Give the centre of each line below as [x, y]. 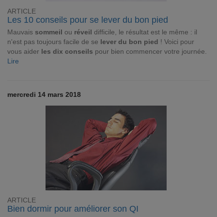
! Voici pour [177, 42]
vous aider [23, 51]
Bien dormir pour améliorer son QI [73, 209]
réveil [83, 32]
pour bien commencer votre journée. [150, 51]
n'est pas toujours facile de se [54, 42]
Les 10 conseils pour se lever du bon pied [88, 20]
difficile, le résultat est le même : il [145, 32]
